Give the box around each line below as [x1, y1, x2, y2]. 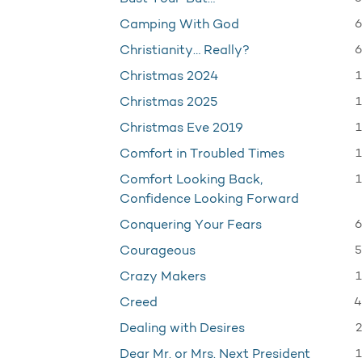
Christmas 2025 [120, 96, 217, 109]
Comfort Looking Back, [120, 174, 263, 187]
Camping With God [120, 19, 239, 32]
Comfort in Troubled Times [120, 148, 284, 161]
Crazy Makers [120, 271, 206, 284]
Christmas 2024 [120, 70, 218, 83]
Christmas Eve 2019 [120, 122, 243, 135]
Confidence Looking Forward [120, 193, 299, 206]
